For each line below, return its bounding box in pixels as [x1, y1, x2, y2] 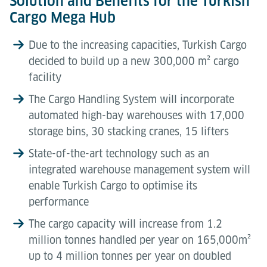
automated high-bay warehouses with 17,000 [29, 108, 244, 122]
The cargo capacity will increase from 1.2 [29, 217, 222, 230]
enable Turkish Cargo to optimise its [29, 179, 197, 192]
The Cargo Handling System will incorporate [29, 92, 234, 105]
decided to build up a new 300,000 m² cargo [29, 54, 239, 67]
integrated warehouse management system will [29, 163, 250, 176]
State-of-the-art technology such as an [29, 147, 209, 160]
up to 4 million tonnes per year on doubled [29, 249, 231, 262]
